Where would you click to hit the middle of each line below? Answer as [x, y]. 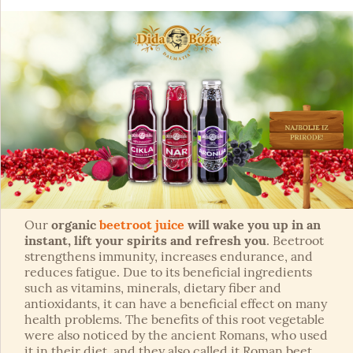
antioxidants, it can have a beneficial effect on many [176, 304]
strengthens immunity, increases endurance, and [169, 256]
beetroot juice [142, 225]
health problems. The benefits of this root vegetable [175, 320]
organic [75, 225]
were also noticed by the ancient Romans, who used [176, 335]
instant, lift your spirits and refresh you [145, 241]
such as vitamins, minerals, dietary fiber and [153, 288]
